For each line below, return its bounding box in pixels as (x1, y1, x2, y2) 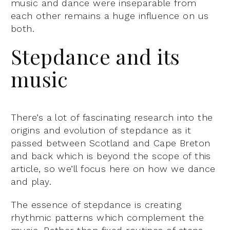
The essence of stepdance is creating (11, 199, 182, 210)
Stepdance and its (11, 42, 180, 70)
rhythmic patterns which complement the (11, 212, 204, 223)
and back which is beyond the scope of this (11, 150, 211, 161)
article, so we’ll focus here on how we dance (11, 163, 216, 174)
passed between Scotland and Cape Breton (11, 137, 210, 148)
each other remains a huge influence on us (11, 10, 209, 21)
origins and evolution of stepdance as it (11, 124, 191, 136)
